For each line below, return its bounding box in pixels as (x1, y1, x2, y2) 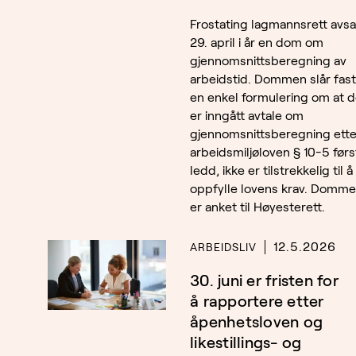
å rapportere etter (190, 292, 324, 311)
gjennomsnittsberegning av (190, 54, 346, 68)
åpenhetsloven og (190, 313, 323, 331)
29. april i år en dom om (190, 36, 323, 50)
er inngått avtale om (190, 109, 304, 123)
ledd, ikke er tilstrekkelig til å (190, 164, 353, 178)
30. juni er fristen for (190, 272, 339, 290)
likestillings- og (190, 334, 302, 352)
